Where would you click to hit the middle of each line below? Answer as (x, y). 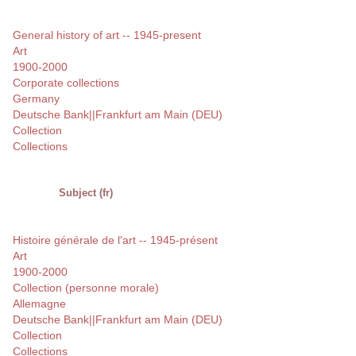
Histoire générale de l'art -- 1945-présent (115, 240)
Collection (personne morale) (86, 288)
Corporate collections (66, 83)
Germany (36, 99)
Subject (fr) (86, 193)
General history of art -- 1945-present (107, 35)
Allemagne (39, 304)
